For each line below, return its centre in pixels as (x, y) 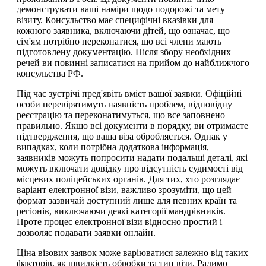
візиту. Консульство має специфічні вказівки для (115, 20)
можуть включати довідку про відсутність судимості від (130, 169)
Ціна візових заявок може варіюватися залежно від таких (132, 253)
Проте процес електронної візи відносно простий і (119, 222)
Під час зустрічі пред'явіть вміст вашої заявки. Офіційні (129, 94)
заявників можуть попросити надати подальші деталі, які (132, 158)
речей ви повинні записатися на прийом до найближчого (133, 63)
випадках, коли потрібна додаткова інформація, (113, 147)
